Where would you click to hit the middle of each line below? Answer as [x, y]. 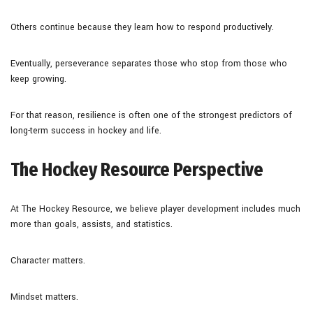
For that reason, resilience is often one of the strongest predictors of [151, 115]
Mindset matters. [44, 297]
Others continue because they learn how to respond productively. [142, 27]
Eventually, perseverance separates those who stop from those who [149, 63]
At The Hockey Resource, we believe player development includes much [155, 209]
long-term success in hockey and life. [86, 130]
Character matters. [48, 260]
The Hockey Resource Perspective [137, 169]
